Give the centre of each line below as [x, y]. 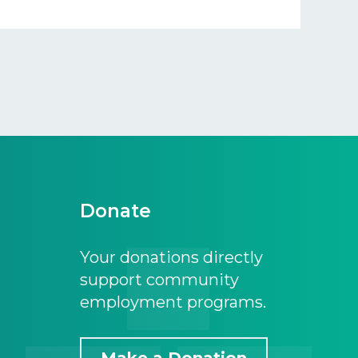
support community [159, 280]
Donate [115, 211]
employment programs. [173, 302]
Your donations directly [171, 258]
